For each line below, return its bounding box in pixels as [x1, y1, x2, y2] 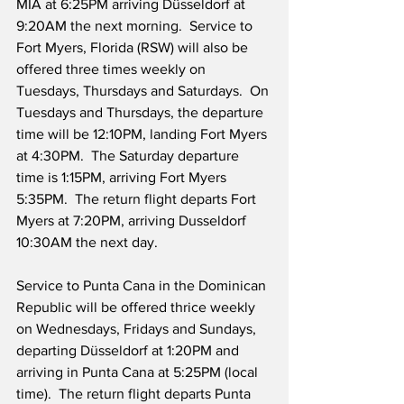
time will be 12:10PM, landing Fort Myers [16, 126, 271, 142]
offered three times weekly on [16, 61, 209, 78]
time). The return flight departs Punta [16, 386, 254, 402]
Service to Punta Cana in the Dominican [16, 278, 270, 294]
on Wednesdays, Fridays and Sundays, [16, 321, 260, 337]
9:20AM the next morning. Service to [16, 18, 256, 34]
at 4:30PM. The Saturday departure [16, 148, 243, 164]
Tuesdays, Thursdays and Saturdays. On [16, 83, 272, 99]
